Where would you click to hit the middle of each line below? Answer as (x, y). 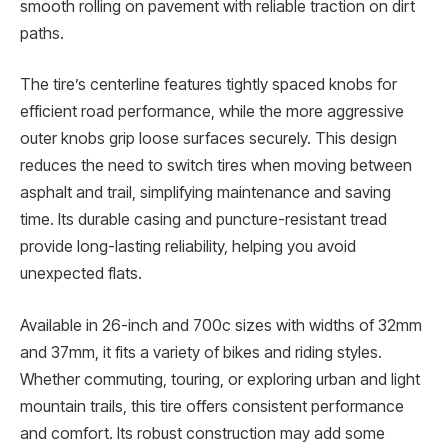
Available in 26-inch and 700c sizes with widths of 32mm (221, 325)
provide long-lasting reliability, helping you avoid (188, 247)
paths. (42, 33)
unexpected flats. (81, 274)
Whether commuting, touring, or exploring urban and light (220, 379)
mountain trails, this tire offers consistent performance (212, 406)
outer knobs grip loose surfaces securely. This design (208, 139)
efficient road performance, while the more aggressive (212, 112)
